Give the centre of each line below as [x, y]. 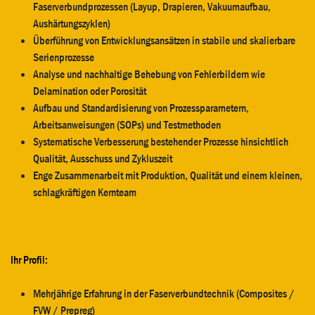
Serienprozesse [64, 57]
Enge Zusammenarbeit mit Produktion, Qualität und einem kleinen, [168, 175]
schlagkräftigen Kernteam [85, 192]
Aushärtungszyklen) [72, 24]
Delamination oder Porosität [90, 91]
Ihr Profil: [29, 260]
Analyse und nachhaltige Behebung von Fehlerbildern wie [149, 74]
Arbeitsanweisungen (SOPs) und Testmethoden [127, 125]
